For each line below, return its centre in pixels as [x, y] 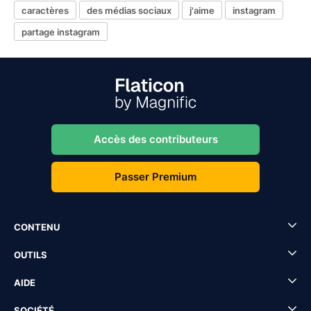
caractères [45, 10]
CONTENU [37, 227]
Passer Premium [155, 177]
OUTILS [31, 255]
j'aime [202, 10]
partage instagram [61, 32]
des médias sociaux [129, 10]
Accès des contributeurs [155, 139]
